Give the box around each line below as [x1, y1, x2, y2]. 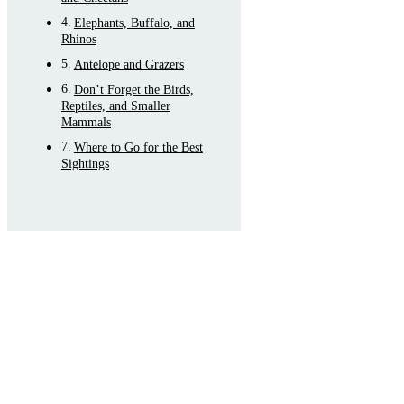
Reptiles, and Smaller [61, 97, 170, 113]
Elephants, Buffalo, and [73, 14, 195, 30]
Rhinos [61, 31, 96, 46]
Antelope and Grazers [73, 56, 184, 71]
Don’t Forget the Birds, [73, 81, 194, 96]
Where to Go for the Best [73, 139, 203, 154]
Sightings [61, 155, 109, 170]
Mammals [61, 114, 111, 129]
